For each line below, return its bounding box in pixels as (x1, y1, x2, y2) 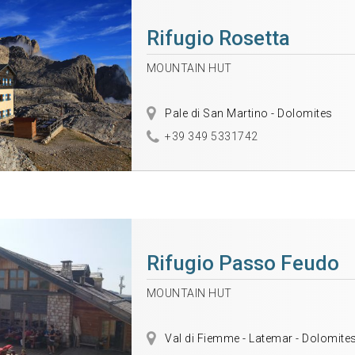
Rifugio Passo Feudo (146, 251, 339, 276)
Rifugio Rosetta (146, 26, 290, 51)
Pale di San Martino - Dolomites (162, 107, 333, 120)
